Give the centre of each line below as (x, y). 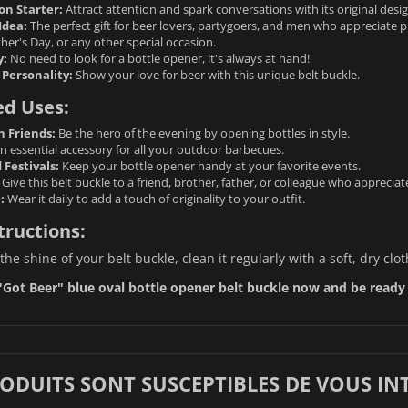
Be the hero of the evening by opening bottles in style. (202, 133)
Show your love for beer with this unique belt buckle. (216, 74)
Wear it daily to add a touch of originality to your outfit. (154, 198)
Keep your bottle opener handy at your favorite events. (209, 165)
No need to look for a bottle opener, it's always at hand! (158, 58)
